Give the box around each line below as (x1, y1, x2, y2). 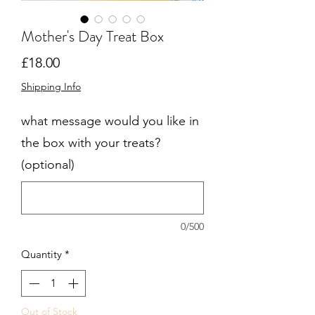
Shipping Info (21, 79, 81, 93)
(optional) (21, 156, 75, 172)
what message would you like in (21, 112, 199, 129)
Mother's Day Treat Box (21, 25, 164, 47)
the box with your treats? (21, 134, 160, 150)
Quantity (21, 247, 62, 261)
